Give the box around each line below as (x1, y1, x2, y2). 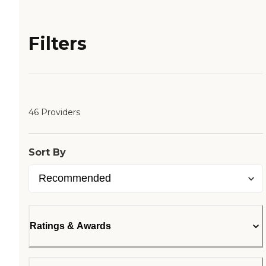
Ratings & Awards (30, 221, 111, 232)
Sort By (28, 147, 66, 159)
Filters (28, 33, 87, 55)
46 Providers (28, 107, 80, 118)
